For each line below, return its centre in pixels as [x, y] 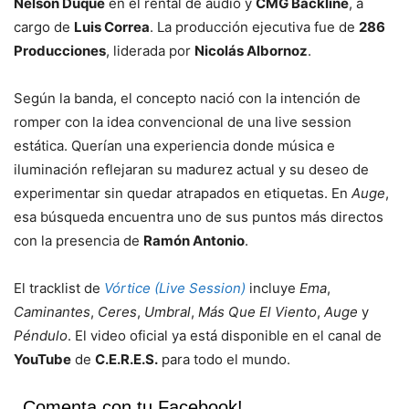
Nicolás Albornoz [251, 51]
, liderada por [150, 51]
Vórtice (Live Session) [175, 288]
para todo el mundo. [224, 360]
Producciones [60, 51]
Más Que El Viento [257, 312]
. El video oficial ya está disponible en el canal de [225, 336]
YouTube [42, 360]
